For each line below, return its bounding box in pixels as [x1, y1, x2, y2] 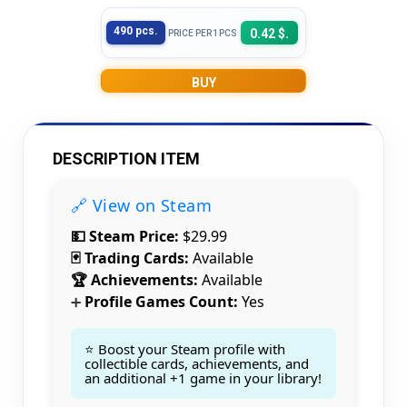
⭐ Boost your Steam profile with [84, 340, 285, 358]
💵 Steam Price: [71, 226, 179, 246]
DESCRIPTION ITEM [53, 149, 200, 168]
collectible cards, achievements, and [84, 354, 309, 372]
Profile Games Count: [81, 292, 238, 312]
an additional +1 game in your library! [84, 369, 322, 387]
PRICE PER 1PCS [168, 27, 237, 38]
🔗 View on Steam [71, 194, 212, 216]
